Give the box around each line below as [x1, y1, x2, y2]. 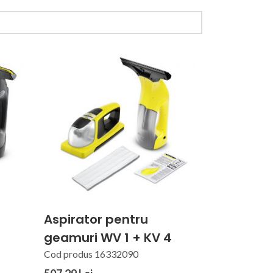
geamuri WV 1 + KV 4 [43, 229, 172, 246]
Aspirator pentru [43, 210, 148, 228]
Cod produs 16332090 [43, 247, 138, 260]
